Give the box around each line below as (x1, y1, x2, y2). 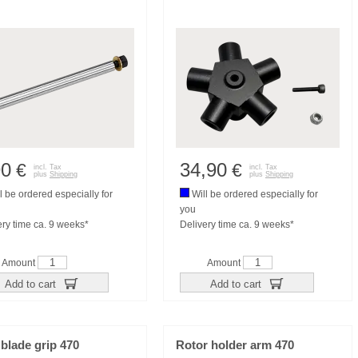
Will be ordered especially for (189, 189, 318, 200)
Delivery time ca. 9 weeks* (180, 219, 294, 230)
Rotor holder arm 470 (176, 339, 294, 352)
